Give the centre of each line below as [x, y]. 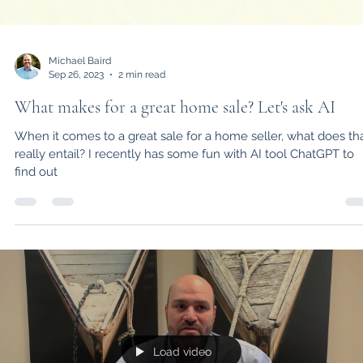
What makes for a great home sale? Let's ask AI [175, 140]
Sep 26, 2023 [76, 107]
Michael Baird [80, 94]
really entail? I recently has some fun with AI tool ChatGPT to [51, 187]
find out [36, 205]
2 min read [142, 107]
